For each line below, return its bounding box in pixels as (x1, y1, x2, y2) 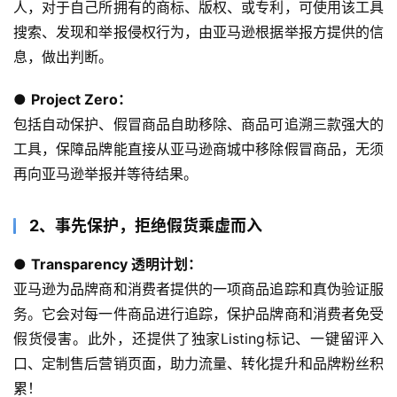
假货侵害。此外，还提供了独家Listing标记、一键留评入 (13, 330, 384, 348)
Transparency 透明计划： (31, 255, 202, 274)
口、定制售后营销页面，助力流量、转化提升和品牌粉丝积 (13, 354, 384, 373)
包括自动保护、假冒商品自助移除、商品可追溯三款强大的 (13, 115, 384, 134)
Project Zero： (31, 90, 132, 109)
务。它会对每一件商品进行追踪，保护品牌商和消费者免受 (13, 305, 384, 323)
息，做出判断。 (13, 48, 113, 66)
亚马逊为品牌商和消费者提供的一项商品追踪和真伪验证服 (13, 280, 384, 299)
